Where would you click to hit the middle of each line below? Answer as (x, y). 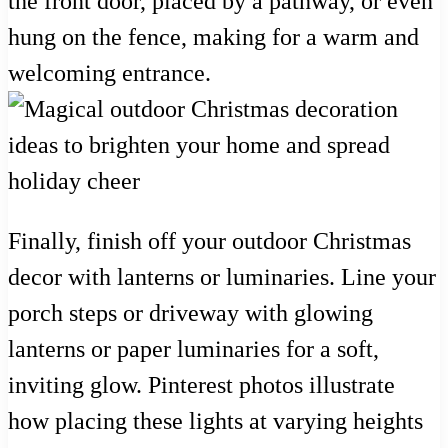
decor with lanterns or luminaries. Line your (222, 276)
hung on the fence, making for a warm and (213, 36)
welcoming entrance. (109, 72)
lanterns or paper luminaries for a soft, (193, 348)
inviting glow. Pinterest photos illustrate (201, 384)
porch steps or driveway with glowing (190, 312)
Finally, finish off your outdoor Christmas (209, 240)
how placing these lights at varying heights (215, 420)
